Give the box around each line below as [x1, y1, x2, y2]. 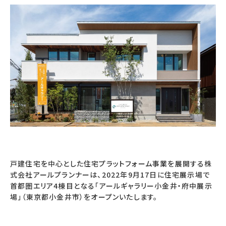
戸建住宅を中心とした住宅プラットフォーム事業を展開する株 [10, 158, 212, 169]
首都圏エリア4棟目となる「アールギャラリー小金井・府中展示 [10, 181, 212, 191]
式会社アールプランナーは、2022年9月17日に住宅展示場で [10, 169, 210, 180]
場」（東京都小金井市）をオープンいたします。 [10, 192, 158, 202]
